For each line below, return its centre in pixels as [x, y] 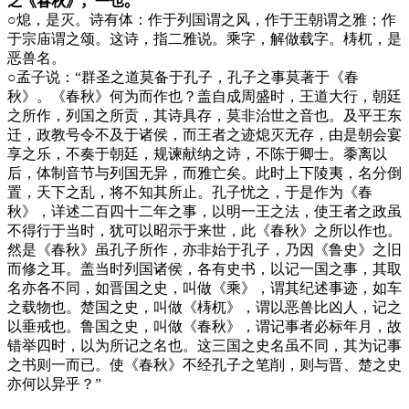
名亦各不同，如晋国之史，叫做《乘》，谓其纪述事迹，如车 [204, 288]
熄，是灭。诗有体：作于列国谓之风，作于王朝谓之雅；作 [206, 19]
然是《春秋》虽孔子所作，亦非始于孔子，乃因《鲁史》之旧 [204, 249]
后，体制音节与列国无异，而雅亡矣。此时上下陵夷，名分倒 [204, 173]
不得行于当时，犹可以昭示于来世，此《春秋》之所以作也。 [204, 230]
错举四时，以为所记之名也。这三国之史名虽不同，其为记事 [204, 345]
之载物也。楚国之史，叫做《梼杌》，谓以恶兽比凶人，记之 [204, 307]
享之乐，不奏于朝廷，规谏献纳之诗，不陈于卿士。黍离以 [197, 153]
